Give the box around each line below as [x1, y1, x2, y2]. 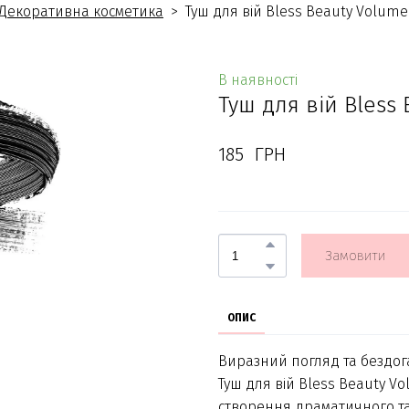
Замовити [325, 247, 385, 265]
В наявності [218, 71, 298, 89]
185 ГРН [218, 143, 286, 166]
